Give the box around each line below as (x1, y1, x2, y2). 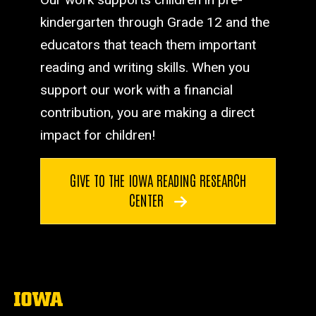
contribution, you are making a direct (39, 104, 255, 121)
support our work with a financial (39, 81, 233, 98)
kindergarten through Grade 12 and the (39, 13, 269, 30)
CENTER (129, 190, 168, 209)
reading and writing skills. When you (39, 59, 250, 75)
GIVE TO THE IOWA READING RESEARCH (70, 171, 246, 190)
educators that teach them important (39, 36, 256, 53)
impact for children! (39, 126, 155, 143)
